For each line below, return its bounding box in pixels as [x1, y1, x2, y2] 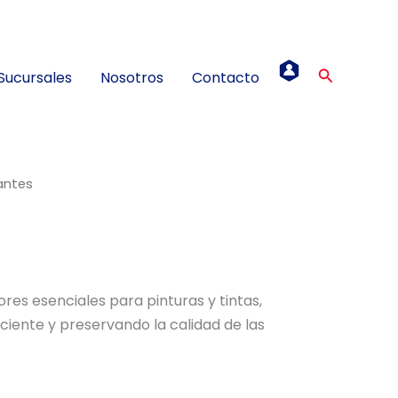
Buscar [316, 65, 372, 87]
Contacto [191, 67, 259, 88]
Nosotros [99, 67, 163, 88]
